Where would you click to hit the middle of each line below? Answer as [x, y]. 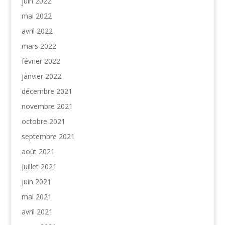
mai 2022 [36, 16]
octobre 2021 [43, 121]
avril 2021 [37, 211]
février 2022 [41, 61]
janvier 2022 [41, 76]
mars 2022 [39, 46]
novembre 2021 [47, 106]
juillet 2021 [39, 166]
